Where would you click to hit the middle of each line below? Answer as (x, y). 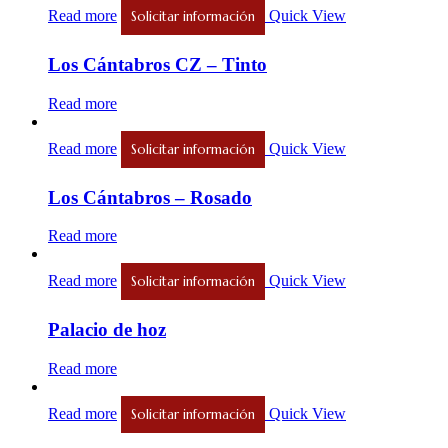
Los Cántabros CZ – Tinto (157, 65)
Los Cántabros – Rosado (150, 197)
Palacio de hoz (107, 329)
